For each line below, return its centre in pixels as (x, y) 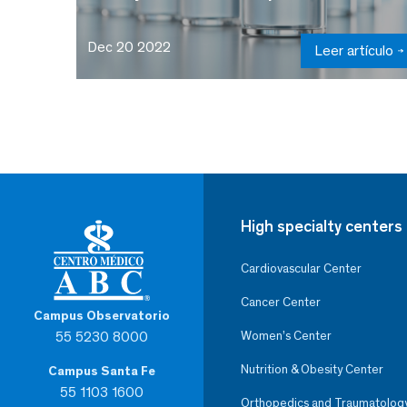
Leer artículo (354, 50)
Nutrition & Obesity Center (312, 369)
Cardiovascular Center (301, 268)
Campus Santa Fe (102, 371)
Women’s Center (286, 335)
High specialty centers (322, 226)
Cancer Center (281, 302)
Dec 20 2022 (129, 46)
